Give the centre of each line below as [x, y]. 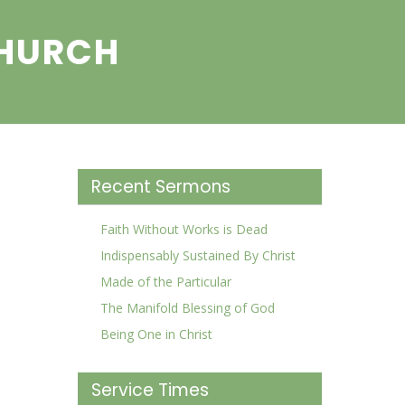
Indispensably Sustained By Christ [198, 255]
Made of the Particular [166, 282]
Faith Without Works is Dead [184, 229]
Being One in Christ [156, 334]
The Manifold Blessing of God [188, 308]
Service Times [150, 390]
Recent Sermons [161, 187]
